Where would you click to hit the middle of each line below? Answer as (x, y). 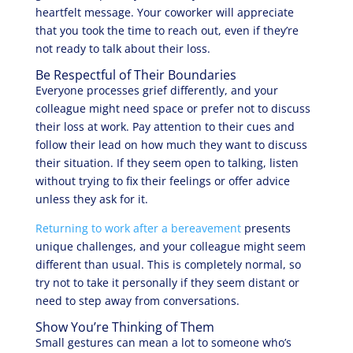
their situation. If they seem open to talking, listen (167, 163)
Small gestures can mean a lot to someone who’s (163, 342)
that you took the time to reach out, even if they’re (167, 30)
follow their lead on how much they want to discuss (171, 145)
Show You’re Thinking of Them (124, 327)
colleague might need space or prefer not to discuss (173, 108)
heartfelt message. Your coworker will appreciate (164, 12)
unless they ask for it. (91, 199)
